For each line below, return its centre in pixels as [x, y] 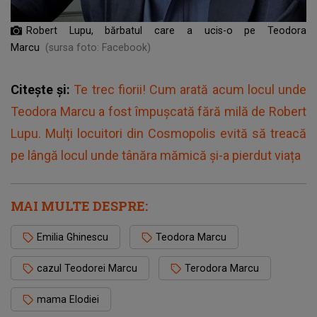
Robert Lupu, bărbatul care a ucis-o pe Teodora [166, 30]
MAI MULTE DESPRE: [79, 206]
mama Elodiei [68, 299]
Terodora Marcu [222, 268]
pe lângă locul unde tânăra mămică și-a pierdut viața [156, 155]
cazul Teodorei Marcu [87, 268]
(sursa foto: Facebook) [98, 47]
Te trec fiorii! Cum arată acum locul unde [190, 89]
